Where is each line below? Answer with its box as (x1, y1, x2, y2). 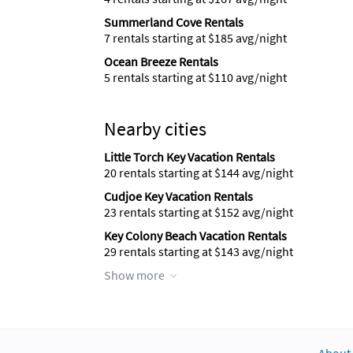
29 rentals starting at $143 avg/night (104, 243, 293, 259)
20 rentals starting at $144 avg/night (104, 165, 293, 180)
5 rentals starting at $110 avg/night (104, 69, 287, 85)
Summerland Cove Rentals (104, 14, 243, 30)
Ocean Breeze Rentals (104, 54, 218, 69)
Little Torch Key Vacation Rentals (104, 149, 275, 165)
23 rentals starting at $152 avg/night (104, 204, 293, 220)
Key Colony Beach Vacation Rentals (104, 228, 287, 243)
